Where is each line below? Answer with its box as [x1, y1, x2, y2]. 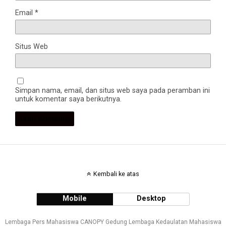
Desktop [136, 194, 166, 203]
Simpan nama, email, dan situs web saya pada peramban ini [15, 86, 210, 95]
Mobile [63, 194, 87, 203]
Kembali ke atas [93, 169, 139, 178]
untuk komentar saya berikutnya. [15, 94, 122, 103]
